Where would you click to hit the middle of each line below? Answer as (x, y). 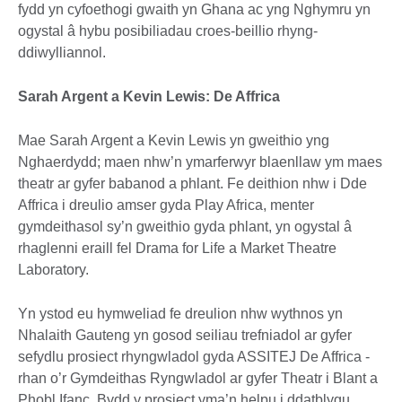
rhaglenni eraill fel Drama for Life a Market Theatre (177, 249)
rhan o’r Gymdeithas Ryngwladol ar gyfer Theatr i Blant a (198, 379)
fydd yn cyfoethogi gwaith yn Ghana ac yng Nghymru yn (194, 10)
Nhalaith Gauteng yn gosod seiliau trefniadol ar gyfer (185, 336)
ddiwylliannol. (62, 53)
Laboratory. (53, 270)
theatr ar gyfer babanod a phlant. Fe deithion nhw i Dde (192, 184)
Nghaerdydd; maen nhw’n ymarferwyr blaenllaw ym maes (200, 162)
